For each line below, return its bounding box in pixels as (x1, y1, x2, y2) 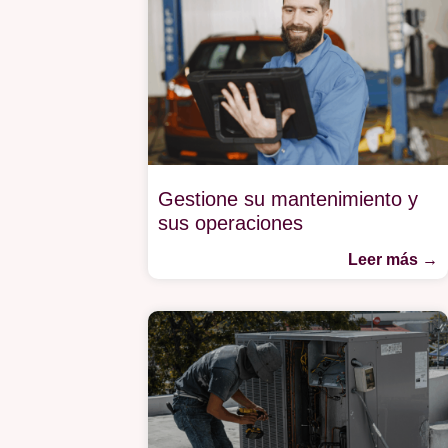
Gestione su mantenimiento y (157, 188, 418, 211)
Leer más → (348, 251, 438, 269)
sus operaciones (157, 212, 309, 235)
